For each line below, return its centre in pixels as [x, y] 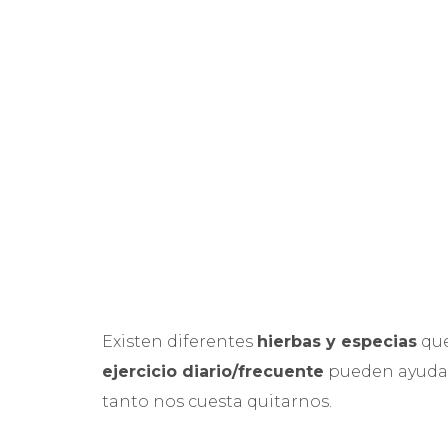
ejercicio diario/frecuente [213, 371]
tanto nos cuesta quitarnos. [217, 401]
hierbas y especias [337, 341]
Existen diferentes [179, 341]
